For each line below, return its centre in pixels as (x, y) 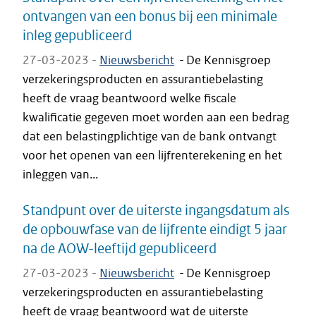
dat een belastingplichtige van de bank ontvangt (150, 136)
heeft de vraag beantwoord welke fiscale (129, 98)
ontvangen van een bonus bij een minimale (150, 16)
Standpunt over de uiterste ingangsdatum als (156, 210)
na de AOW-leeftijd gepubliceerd (120, 248)
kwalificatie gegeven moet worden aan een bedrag (156, 117)
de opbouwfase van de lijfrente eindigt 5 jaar (155, 229)
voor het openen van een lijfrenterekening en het (152, 155)
